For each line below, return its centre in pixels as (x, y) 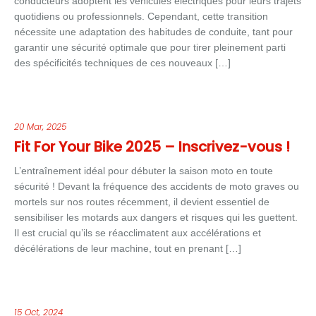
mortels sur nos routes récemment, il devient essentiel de (142, 202)
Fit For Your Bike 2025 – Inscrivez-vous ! (152, 147)
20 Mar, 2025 (40, 127)
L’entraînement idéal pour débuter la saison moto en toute (144, 171)
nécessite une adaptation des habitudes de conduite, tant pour (153, 32)
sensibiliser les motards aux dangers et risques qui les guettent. (156, 217)
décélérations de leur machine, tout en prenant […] (128, 248)
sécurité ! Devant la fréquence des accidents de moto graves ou (157, 186)
